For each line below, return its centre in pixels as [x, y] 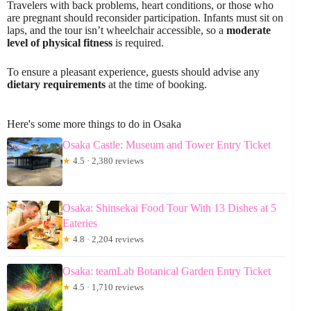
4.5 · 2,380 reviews [107, 161]
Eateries [80, 224]
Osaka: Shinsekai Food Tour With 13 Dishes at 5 [169, 208]
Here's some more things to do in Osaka [94, 124]
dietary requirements [56, 85]
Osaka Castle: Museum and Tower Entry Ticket [167, 145]
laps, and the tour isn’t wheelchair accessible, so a [117, 31]
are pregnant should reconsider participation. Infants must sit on [145, 18]
